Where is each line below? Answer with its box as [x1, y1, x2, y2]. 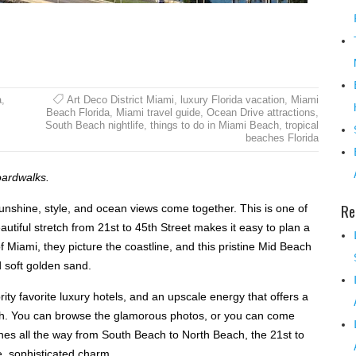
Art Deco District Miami [66, 93, 174, 106]
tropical [284, 118, 319, 131]
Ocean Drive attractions [206, 106, 315, 118]
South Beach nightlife [44, 118, 144, 131]
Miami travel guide [115, 106, 200, 118]
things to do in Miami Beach [149, 118, 279, 131]
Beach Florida [45, 106, 110, 118]
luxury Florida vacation [180, 93, 284, 106]
